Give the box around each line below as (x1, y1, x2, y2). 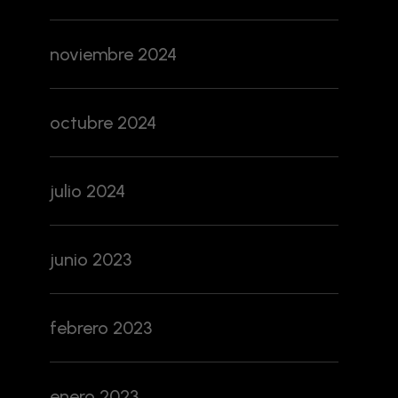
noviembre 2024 (50, 43, 177, 65)
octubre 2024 (50, 111, 156, 133)
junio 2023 (50, 248, 131, 270)
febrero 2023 (50, 316, 152, 338)
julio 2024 (50, 179, 125, 202)
